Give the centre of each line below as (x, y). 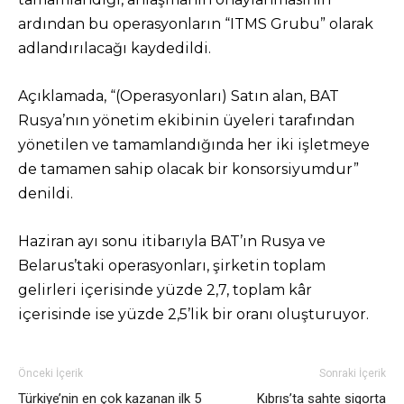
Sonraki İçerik (353, 373)
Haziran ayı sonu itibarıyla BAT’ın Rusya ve (172, 241)
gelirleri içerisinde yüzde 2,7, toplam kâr (165, 290)
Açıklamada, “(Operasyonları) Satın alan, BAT (179, 96)
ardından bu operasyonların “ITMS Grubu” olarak (196, 24)
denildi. (46, 193)
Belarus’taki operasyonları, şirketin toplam (172, 266)
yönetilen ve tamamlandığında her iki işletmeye (194, 145)
